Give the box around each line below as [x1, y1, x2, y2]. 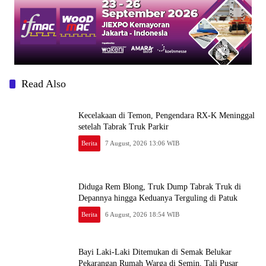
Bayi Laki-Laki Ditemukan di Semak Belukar [78, 248, 232, 257]
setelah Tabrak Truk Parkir [78, 122, 169, 131]
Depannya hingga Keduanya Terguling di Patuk [78, 193, 237, 202]
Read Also [21, 77, 66, 90]
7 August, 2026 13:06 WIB [105, 139, 180, 147]
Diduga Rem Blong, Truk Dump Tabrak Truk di [78, 182, 241, 191]
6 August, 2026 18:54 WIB [105, 210, 180, 218]
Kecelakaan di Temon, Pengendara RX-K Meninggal [78, 110, 255, 120]
